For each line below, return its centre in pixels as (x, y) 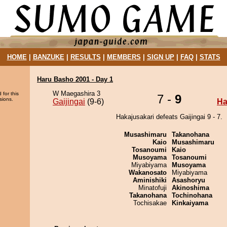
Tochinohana (192, 195)
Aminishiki (150, 180)
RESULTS (85, 57)
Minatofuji (153, 188)
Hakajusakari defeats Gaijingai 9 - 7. (169, 117)
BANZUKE (48, 57)
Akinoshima (191, 188)
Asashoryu (188, 180)
